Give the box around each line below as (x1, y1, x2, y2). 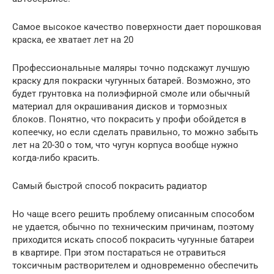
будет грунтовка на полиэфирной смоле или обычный (12, 87, 250, 99)
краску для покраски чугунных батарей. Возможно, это (12, 75, 251, 86)
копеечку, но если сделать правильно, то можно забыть (12, 126, 258, 138)
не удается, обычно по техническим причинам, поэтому (12, 221, 254, 232)
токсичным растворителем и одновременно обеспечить (12, 259, 258, 271)
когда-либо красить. (12, 152, 100, 163)
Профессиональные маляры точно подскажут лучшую (12, 62, 250, 73)
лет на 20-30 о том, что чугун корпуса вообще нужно (12, 139, 239, 150)
